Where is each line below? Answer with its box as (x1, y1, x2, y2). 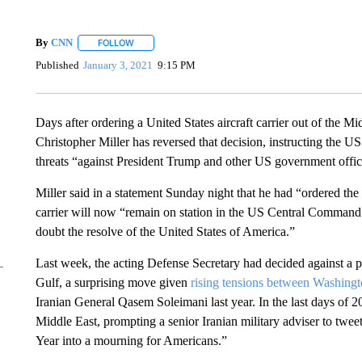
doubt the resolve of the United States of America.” (35, 224, 295, 238)
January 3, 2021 (83, 59, 154, 72)
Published (35, 59, 79, 72)
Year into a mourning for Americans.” (35, 333, 227, 347)
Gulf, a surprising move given (35, 275, 191, 289)
